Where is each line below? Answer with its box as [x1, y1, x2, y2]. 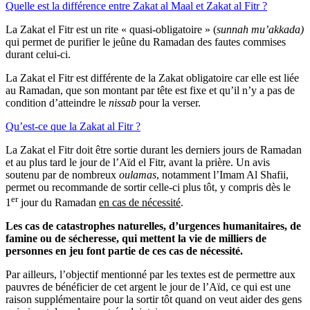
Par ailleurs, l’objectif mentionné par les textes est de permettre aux [6, 268, 295, 280]
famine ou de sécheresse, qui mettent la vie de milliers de [6, 232, 266, 244]
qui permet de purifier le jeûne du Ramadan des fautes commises [6, 35, 286, 48]
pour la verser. [139, 96, 201, 109]
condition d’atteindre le [6, 96, 109, 109]
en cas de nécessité [99, 196, 181, 208]
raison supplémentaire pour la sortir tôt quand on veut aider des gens [6, 293, 302, 305]
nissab [109, 96, 139, 109]
